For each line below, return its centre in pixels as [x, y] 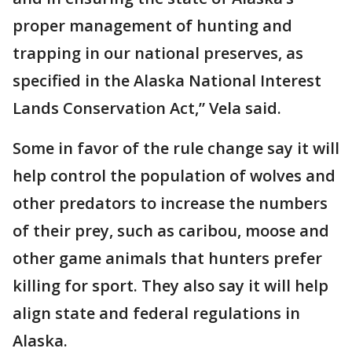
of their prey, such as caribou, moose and [171, 230]
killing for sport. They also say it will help [170, 285]
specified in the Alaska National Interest [167, 80]
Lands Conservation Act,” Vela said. [147, 108]
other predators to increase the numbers [170, 203]
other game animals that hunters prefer [167, 258]
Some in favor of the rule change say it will [176, 148]
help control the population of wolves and [174, 175]
